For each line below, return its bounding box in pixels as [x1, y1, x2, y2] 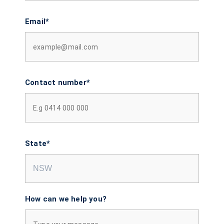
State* [25, 138, 50, 148]
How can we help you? [25, 194, 106, 203]
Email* [25, 16, 49, 26]
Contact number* [25, 77, 90, 87]
